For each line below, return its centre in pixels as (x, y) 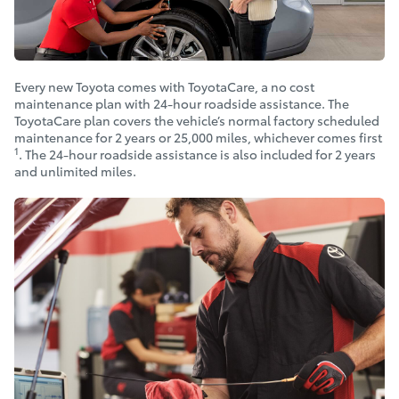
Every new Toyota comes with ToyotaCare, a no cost (164, 86)
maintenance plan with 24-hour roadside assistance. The (182, 103)
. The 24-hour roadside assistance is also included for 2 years (197, 154)
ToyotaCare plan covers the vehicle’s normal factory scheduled (197, 120)
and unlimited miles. (75, 171)
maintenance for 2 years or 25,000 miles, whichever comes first (198, 137)
